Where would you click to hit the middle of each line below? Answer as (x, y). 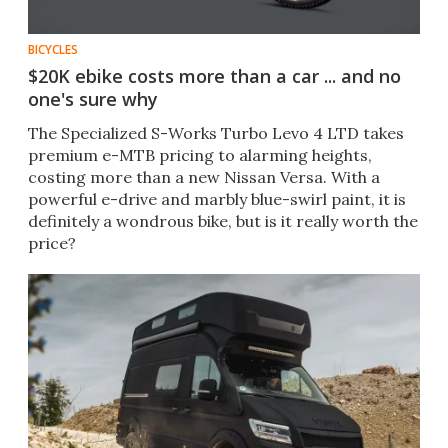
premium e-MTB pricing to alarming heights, (200, 155)
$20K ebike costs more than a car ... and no (214, 76)
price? (52, 243)
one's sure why (93, 99)
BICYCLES (53, 50)
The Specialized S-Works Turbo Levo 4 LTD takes (216, 133)
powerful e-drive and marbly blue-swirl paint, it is (217, 199)
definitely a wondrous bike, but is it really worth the (223, 221)
